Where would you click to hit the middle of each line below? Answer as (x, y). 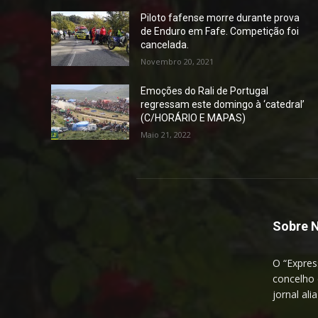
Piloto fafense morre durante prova (220, 18)
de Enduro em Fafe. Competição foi (220, 32)
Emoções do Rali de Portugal (205, 91)
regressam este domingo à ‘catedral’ (223, 105)
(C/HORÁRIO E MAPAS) (193, 118)
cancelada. (165, 45)
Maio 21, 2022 (166, 135)
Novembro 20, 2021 (177, 62)
